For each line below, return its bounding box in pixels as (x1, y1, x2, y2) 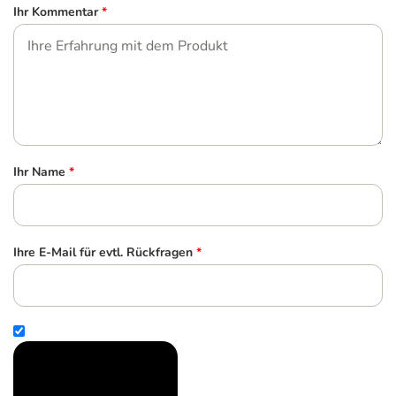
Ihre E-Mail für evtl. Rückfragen (13, 244, 193, 262)
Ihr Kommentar (13, 4, 98, 21)
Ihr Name (13, 164, 65, 181)
